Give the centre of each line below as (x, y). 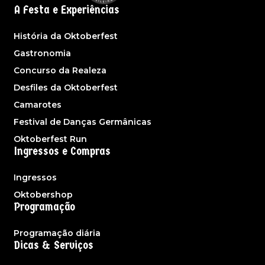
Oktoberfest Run (50, 139)
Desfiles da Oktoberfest (66, 88)
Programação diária (57, 233)
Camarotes (38, 105)
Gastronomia (42, 54)
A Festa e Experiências (67, 10)
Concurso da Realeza (60, 71)
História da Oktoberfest (66, 36)
